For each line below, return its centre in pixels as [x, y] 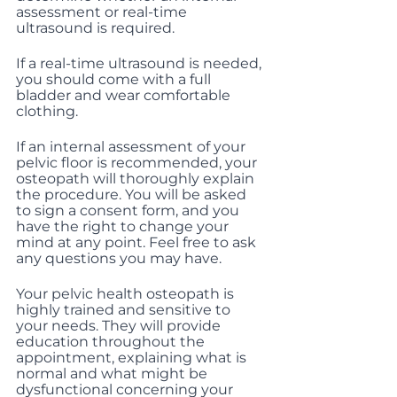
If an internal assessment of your [132, 147]
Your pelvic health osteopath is [127, 294]
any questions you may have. [119, 258]
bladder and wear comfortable [125, 95]
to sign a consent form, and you [129, 210]
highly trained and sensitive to [125, 310]
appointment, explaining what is [133, 358]
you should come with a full [115, 79]
